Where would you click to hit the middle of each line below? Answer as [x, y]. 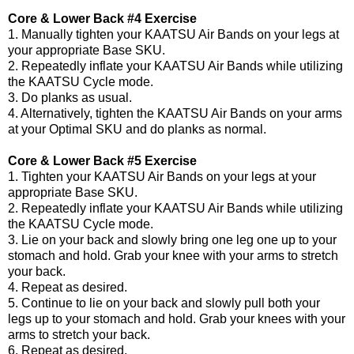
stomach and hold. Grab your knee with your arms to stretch [173, 255]
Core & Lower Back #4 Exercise [102, 18]
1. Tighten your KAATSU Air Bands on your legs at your [162, 176]
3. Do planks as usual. [70, 97]
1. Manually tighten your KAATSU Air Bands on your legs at [173, 34]
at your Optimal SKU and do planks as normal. [137, 129]
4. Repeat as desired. [68, 287]
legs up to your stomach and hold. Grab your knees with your [177, 318]
